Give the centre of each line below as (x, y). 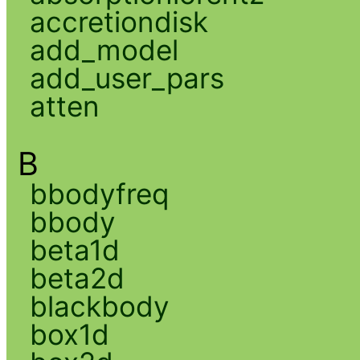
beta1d (74, 250)
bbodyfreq (99, 193)
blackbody (99, 306)
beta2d (77, 278)
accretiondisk (119, 21)
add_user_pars (127, 78)
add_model (104, 49)
